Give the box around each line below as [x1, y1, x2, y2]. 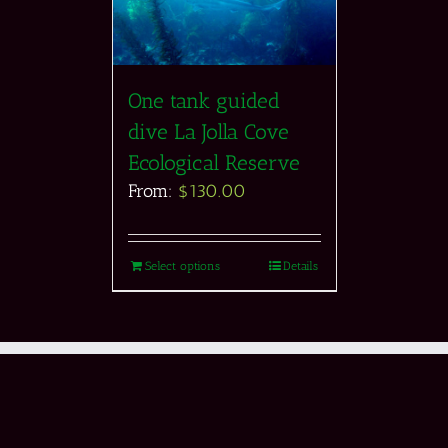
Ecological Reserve [127, 150, 300, 176]
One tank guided [127, 88, 280, 114]
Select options [144, 259, 220, 274]
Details [282, 259, 318, 274]
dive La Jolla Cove [127, 119, 289, 145]
